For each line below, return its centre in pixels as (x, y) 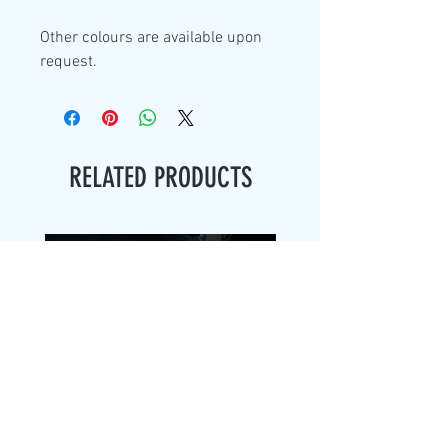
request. (68, 62)
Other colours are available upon (151, 38)
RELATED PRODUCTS (160, 177)
